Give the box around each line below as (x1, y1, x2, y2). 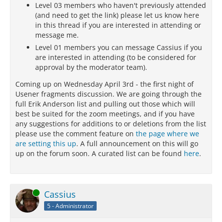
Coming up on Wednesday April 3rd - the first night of (15, 79, 194, 89)
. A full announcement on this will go (76, 139, 198, 148)
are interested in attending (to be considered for (35, 53, 196, 62)
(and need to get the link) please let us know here (35, 10, 199, 20)
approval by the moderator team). (35, 62, 147, 72)
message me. (35, 30, 79, 40)
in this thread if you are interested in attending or (35, 20, 201, 30)
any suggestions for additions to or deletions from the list (15, 119, 206, 128)
